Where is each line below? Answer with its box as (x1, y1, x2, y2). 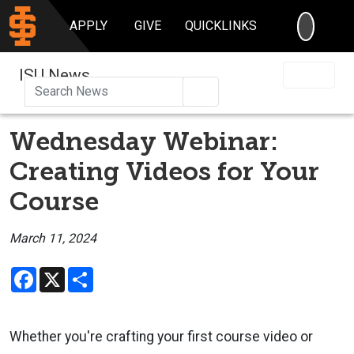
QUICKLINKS (185, 18, 258, 33)
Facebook (36, 265, 91, 281)
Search (208, 82, 246, 98)
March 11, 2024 (9, 230, 96, 246)
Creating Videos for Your (9, 156, 319, 186)
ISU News (19, 65, 90, 85)
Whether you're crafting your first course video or (9, 328, 313, 345)
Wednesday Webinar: (9, 126, 278, 156)
